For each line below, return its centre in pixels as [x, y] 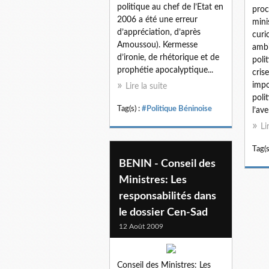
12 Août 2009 [141, 226]
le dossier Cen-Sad [163, 212]
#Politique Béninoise [177, 108]
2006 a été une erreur [157, 20]
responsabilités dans [168, 196]
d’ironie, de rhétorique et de [168, 57]
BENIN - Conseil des [167, 164]
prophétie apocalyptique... [165, 70]
